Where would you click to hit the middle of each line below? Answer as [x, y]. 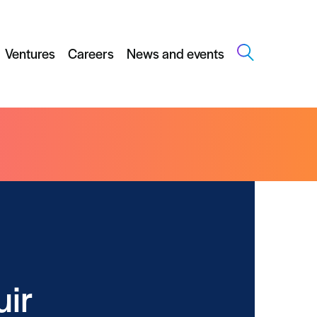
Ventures [30, 54]
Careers [91, 54]
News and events [175, 54]
